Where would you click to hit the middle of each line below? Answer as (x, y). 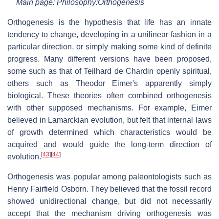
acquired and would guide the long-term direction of (109, 144)
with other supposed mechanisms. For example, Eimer (109, 108)
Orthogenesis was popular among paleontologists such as (109, 176)
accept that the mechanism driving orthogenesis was (109, 213)
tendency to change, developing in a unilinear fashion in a (109, 34)
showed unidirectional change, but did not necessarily (109, 201)
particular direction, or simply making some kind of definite (109, 46)
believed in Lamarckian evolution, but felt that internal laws (109, 120)
